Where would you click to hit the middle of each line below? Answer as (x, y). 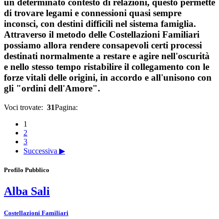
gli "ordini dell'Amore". (52, 88)
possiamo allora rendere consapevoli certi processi (103, 45)
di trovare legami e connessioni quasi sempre (93, 13)
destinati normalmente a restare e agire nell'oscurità (107, 56)
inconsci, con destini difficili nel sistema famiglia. (100, 24)
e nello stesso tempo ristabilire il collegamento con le (107, 67)
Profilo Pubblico (27, 170)
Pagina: (67, 107)
